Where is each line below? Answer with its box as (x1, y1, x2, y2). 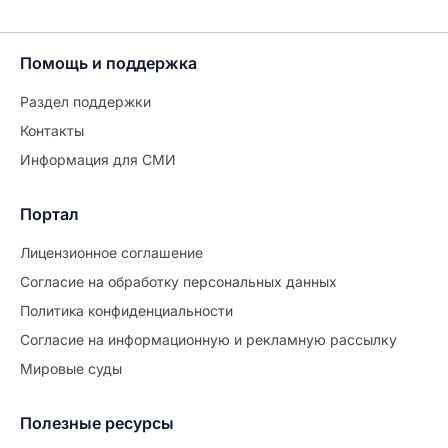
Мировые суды (20, 360, 122, 377)
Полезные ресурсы (20, 413, 174, 433)
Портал (20, 204, 79, 224)
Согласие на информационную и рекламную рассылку (20, 331, 397, 348)
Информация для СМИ (20, 151, 176, 168)
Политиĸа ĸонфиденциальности (20, 302, 233, 319)
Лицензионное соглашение (20, 244, 203, 261)
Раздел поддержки (20, 93, 151, 110)
